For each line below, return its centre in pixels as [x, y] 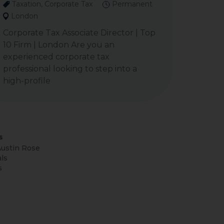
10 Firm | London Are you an [59, 45]
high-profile [27, 81]
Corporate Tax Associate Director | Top [79, 33]
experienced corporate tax [56, 57]
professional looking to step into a [70, 69]
